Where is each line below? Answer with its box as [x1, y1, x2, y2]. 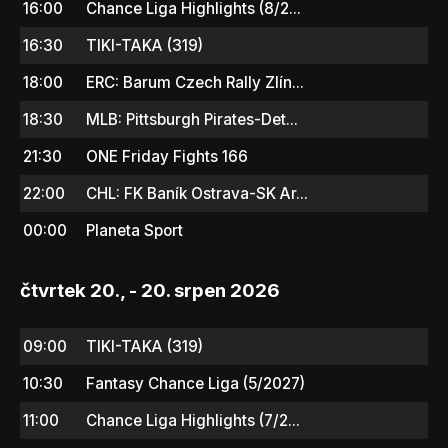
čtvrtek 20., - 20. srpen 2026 [20, 278, 280, 302]
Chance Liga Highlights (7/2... [86, 410, 300, 430]
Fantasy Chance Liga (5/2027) [86, 373, 305, 393]
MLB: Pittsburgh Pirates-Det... [86, 109, 298, 129]
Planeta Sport [86, 220, 183, 240]
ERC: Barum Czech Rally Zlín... [86, 72, 304, 92]
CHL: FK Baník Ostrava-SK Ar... [86, 183, 308, 203]
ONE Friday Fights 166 [86, 146, 248, 166]
